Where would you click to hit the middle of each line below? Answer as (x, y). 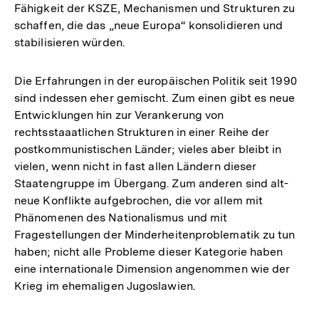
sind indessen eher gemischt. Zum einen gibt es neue (155, 98)
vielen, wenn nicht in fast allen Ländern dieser (136, 166)
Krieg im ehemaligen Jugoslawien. (105, 286)
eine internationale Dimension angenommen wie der (152, 268)
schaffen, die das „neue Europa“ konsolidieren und (149, 25)
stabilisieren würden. (69, 42)
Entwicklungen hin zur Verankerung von (119, 115)
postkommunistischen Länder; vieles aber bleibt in (148, 149)
